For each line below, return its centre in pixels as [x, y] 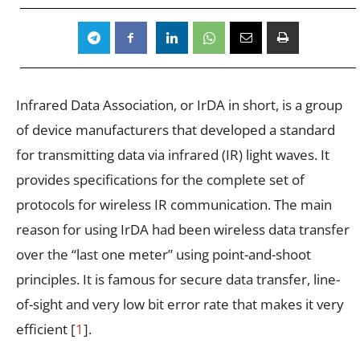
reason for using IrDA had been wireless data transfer [183, 229]
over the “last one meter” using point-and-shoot [164, 254]
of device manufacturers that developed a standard [176, 129]
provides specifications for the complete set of [160, 179]
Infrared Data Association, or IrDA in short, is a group [179, 104]
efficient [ [46, 329]
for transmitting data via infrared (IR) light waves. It [173, 154]
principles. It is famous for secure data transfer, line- [178, 279]
